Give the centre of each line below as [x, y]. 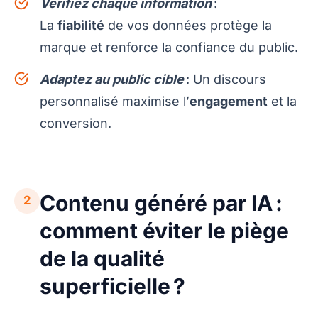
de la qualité [102, 258]
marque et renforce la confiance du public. [169, 47]
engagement [229, 101]
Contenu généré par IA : [161, 203]
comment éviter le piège [164, 230]
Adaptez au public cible [112, 79]
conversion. [76, 123]
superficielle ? [113, 286]
